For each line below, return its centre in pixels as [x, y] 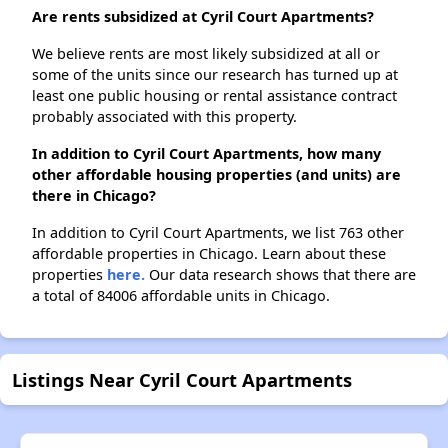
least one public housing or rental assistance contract [214, 96]
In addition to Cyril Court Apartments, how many [206, 154]
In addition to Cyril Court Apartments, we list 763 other [218, 233]
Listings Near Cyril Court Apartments [182, 380]
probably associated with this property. [164, 117]
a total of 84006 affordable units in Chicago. [181, 296]
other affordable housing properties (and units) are [216, 175]
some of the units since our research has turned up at [215, 75]
